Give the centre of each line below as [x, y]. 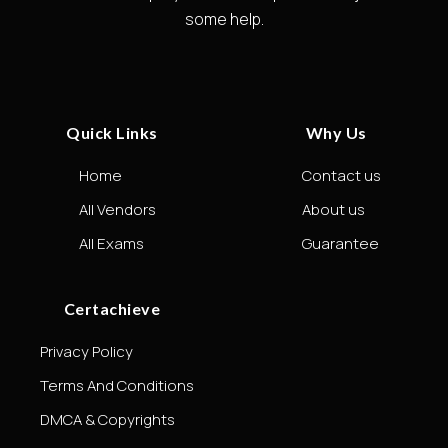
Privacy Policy [86, 351]
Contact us [341, 175]
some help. [224, 18]
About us [333, 209]
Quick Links [112, 132]
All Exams [111, 243]
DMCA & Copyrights [107, 419]
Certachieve [112, 308]
